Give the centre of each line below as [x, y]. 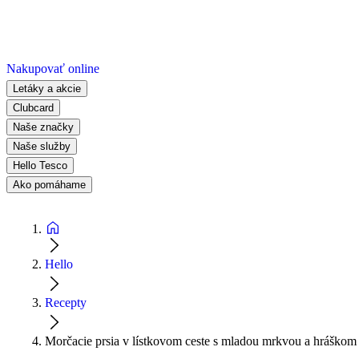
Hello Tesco [40, 165]
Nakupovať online [53, 68]
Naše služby [42, 146]
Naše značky [43, 127]
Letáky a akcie [47, 88]
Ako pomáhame [49, 184]
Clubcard [33, 107]
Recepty [66, 302]
